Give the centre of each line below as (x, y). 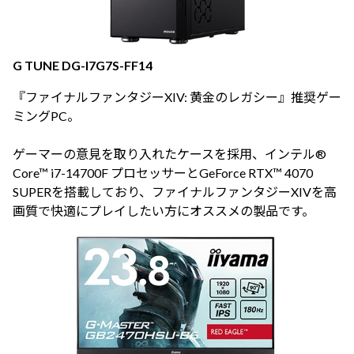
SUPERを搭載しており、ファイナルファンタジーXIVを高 (175, 192)
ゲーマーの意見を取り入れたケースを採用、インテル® (169, 154)
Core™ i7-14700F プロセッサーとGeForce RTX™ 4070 (163, 173)
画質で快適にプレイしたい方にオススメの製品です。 (164, 211)
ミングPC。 (46, 116)
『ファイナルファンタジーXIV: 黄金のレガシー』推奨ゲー (177, 97)
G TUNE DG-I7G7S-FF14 (83, 66)
